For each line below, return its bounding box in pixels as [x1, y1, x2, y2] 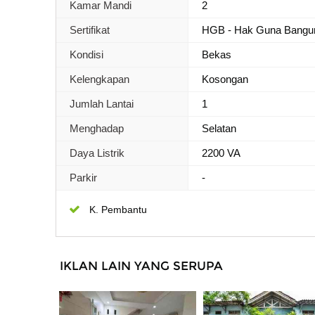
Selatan [202, 122, 237, 134]
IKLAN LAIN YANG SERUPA [60, 258, 223, 273]
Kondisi [70, 48, 103, 60]
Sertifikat [70, 23, 110, 36]
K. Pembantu [89, 203, 148, 215]
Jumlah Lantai [70, 97, 134, 110]
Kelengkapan [70, 72, 129, 85]
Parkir [70, 171, 97, 184]
